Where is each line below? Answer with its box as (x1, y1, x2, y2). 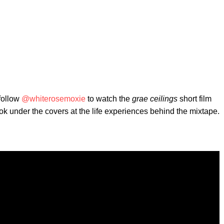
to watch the (85, 94, 132, 103)
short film (177, 94, 211, 103)
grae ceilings (132, 94, 177, 103)
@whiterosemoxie (21, 94, 85, 103)
